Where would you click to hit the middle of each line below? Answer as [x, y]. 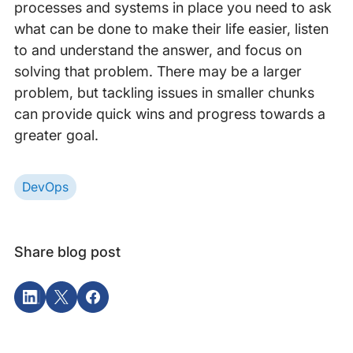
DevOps [45, 187]
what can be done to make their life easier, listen [171, 29]
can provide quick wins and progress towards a [169, 114]
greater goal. [56, 136]
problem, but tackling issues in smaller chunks [164, 93]
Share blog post [67, 251]
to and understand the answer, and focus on [158, 50]
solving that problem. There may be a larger [158, 72]
